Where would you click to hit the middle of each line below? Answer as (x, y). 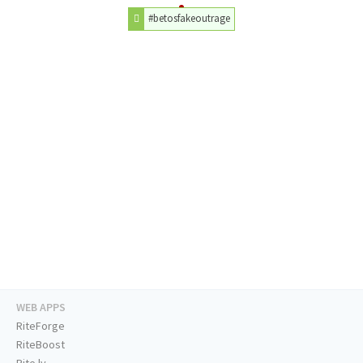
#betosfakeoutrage (190, 18)
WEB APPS (41, 307)
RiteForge (41, 326)
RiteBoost (41, 345)
